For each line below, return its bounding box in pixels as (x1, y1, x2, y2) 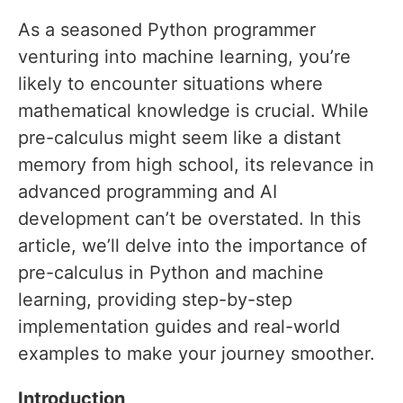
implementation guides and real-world (18, 316, 340, 338)
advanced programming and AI (18, 181, 277, 203)
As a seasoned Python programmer (18, 19, 316, 41)
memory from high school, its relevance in (18, 154, 374, 176)
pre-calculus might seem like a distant (18, 127, 341, 149)
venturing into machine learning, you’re (18, 46, 351, 68)
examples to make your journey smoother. (18, 343, 375, 365)
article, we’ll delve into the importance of (18, 235, 367, 257)
